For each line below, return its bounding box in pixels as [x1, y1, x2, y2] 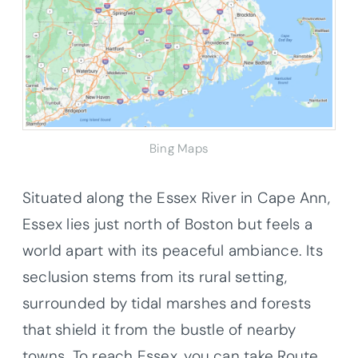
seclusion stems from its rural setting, [22, 266, 287, 287]
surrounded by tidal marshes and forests [22, 292, 311, 313]
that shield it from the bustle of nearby [22, 319, 296, 340]
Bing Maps [149, 140, 209, 157]
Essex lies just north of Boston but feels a [22, 213, 312, 234]
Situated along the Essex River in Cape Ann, [22, 187, 330, 208]
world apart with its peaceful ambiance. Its [22, 240, 323, 261]
